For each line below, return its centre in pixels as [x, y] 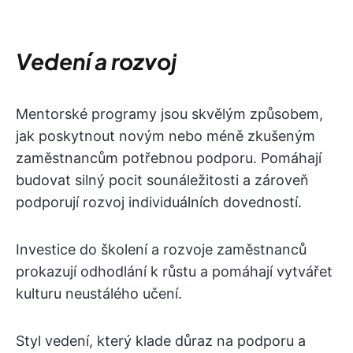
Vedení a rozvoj [96, 61]
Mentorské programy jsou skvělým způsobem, [169, 114]
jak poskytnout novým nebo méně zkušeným [165, 136]
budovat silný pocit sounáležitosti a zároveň [162, 180]
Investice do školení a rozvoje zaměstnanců [161, 249]
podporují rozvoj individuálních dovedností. [159, 202]
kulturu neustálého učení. [99, 294]
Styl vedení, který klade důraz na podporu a [161, 341]
